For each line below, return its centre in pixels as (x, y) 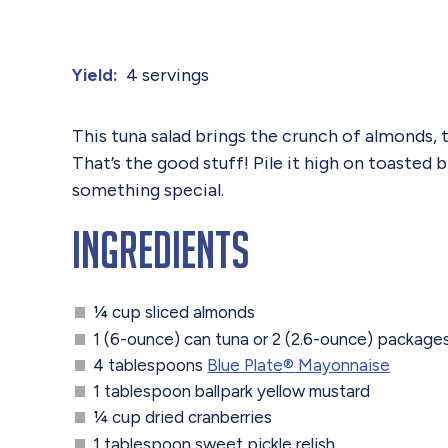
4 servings (168, 74)
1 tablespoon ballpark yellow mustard (232, 391)
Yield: (95, 74)
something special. (148, 189)
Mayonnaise (342, 364)
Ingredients (161, 249)
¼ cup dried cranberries (183, 417)
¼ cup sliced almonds (174, 312)
